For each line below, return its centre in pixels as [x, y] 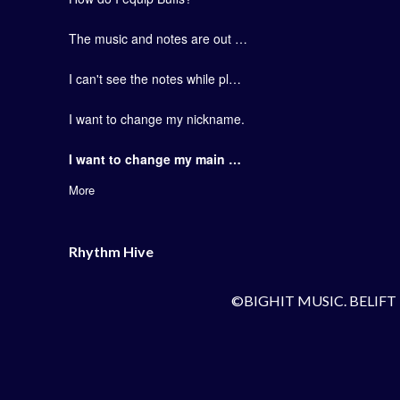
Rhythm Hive [111, 251]
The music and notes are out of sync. [241, 38]
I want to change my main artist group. [235, 159]
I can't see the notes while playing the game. [235, 79]
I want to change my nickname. [157, 119]
